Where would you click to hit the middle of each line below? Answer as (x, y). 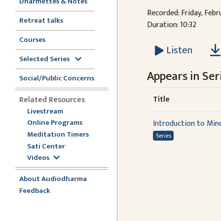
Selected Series (45, 59)
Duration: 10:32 (171, 25)
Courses (32, 39)
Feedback (35, 190)
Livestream (45, 111)
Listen (179, 51)
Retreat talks (41, 20)
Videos (38, 158)
